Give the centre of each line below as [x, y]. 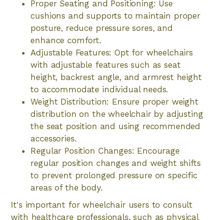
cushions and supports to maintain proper [115, 16]
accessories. [54, 138]
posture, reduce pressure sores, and [102, 28]
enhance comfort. [66, 40]
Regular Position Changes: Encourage [105, 151]
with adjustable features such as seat [106, 65]
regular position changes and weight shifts [116, 163]
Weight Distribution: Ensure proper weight [114, 102]
